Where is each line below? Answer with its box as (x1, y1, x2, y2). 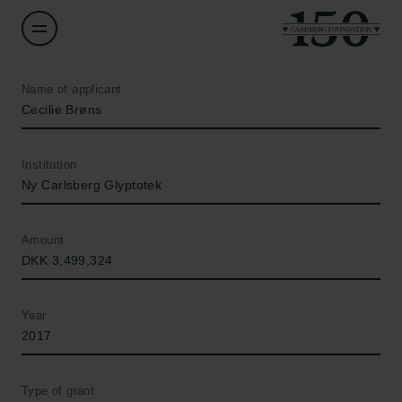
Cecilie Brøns (22, 102, 102, 117)
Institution (22, 158, 77, 171)
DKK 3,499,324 (22, 253, 113, 267)
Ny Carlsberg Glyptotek (22, 178, 162, 192)
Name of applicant (22, 83, 122, 96)
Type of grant (22, 384, 95, 398)
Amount (22, 233, 65, 247)
